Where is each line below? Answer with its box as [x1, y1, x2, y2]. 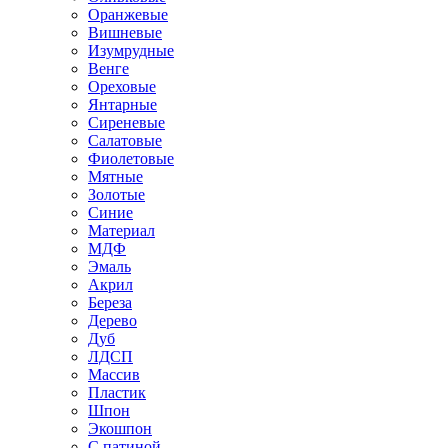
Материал [88, 221, 155, 239]
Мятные [88, 167, 143, 185]
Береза [88, 293, 132, 311]
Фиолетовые [88, 149, 174, 167]
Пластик [88, 383, 146, 401]
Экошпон [88, 419, 152, 437]
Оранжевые [88, 5, 168, 23]
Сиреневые [88, 113, 165, 131]
